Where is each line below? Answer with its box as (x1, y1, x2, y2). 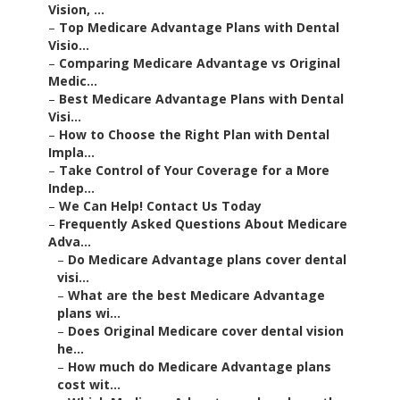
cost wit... (57, 376, 121, 394)
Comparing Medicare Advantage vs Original (59, 54, 340, 72)
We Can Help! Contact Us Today (59, 197, 262, 215)
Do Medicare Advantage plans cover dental (68, 251, 346, 269)
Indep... (48, 179, 95, 197)
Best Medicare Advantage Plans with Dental (59, 90, 344, 108)
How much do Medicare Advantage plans (68, 358, 331, 376)
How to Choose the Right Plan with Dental (59, 126, 329, 144)
